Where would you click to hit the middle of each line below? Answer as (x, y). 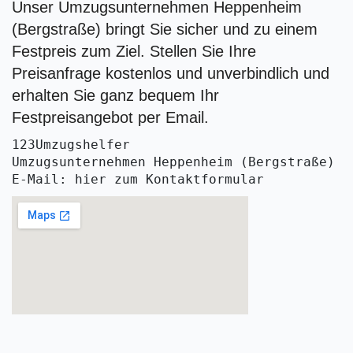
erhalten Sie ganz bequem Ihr (115, 95)
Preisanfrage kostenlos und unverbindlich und (171, 73)
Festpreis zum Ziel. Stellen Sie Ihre (134, 51)
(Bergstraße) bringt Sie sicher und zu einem (165, 29)
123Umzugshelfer (71, 145)
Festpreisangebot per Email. (110, 117)
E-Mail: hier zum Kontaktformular (138, 179)
